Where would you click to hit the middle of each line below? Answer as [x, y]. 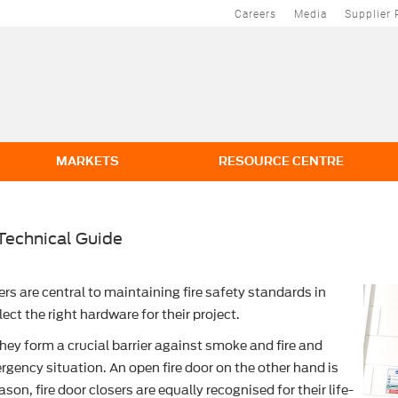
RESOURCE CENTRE [281, 161]
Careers [255, 14]
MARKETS [87, 161]
